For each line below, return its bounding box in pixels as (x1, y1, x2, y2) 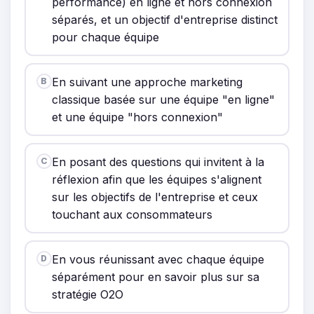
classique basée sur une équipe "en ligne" (51, 92, 275, 107)
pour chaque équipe (51, 29, 159, 44)
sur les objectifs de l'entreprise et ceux (51, 189, 258, 204)
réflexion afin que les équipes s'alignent (51, 172, 261, 186)
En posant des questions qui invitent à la (51, 154, 264, 169)
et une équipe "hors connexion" (51, 109, 223, 124)
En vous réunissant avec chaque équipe (51, 252, 264, 266)
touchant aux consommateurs (51, 207, 212, 221)
